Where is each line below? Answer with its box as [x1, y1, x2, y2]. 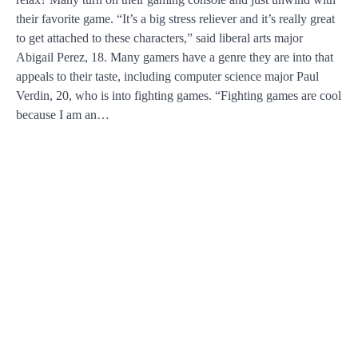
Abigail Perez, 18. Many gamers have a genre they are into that [16, 50, 333, 64]
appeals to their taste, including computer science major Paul [16, 69, 319, 83]
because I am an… [16, 107, 109, 121]
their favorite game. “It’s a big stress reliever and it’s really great [16, 11, 335, 26]
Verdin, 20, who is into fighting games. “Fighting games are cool [16, 88, 341, 102]
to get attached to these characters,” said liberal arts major [16, 30, 303, 45]
